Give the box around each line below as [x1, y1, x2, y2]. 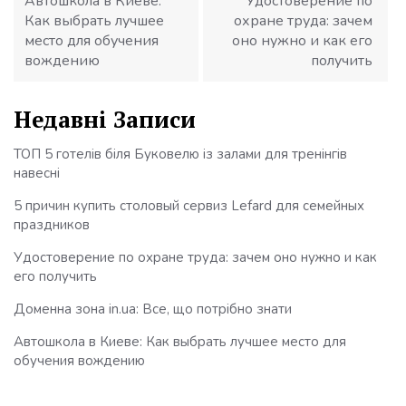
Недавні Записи [14, 103, 196, 134]
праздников [14, 215, 90, 234]
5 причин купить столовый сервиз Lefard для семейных [14, 196, 364, 215]
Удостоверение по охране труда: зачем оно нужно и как [14, 247, 377, 266]
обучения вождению [14, 351, 145, 370]
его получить [14, 266, 97, 285]
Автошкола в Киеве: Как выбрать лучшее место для [14, 332, 346, 351]
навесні [14, 163, 60, 182]
